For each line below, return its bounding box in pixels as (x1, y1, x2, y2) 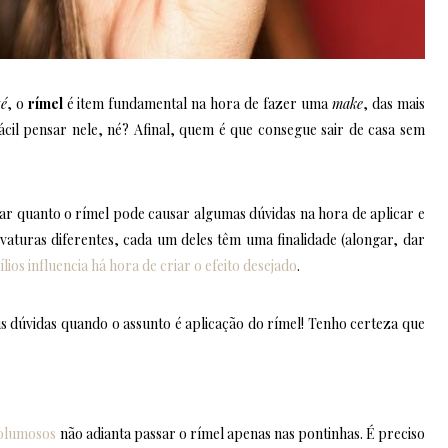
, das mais (362, 93, 425, 113)
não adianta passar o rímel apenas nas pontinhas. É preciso (56, 423, 425, 443)
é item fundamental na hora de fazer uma (62, 93, 332, 113)
